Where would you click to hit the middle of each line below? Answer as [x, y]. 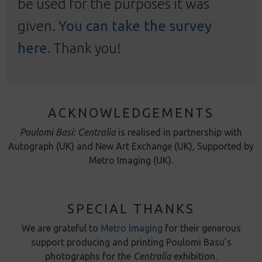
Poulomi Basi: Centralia [69, 132]
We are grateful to [61, 228]
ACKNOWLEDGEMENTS [131, 112]
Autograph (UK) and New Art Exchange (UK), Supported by [131, 146]
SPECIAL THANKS [131, 208]
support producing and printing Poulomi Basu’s [131, 242]
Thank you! [86, 48]
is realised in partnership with [180, 132]
